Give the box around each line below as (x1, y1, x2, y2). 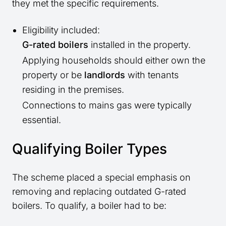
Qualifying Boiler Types (12, 140, 167, 158)
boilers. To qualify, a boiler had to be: (12, 200, 166, 211)
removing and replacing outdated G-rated (12, 186, 186, 197)
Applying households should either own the (22, 55, 205, 66)
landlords (84, 70, 125, 81)
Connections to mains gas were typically (22, 100, 192, 111)
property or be (22, 70, 84, 81)
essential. (22, 115, 61, 126)
